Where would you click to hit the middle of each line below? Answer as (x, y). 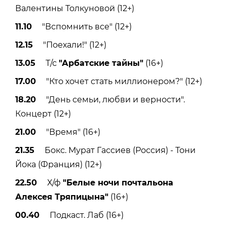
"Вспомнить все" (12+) (82, 27)
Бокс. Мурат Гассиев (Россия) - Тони (115, 150)
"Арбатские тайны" (101, 63)
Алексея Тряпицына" (62, 197)
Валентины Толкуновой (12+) (75, 9)
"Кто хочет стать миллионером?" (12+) (119, 82)
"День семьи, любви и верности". (110, 100)
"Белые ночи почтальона (118, 183)
